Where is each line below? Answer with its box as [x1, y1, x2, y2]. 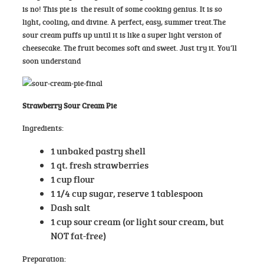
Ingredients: [22, 122, 64, 133]
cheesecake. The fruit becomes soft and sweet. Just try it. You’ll [22, 42, 237, 53]
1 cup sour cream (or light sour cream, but [50, 214, 224, 227]
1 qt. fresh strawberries [50, 158, 148, 171]
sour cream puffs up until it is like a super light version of [22, 29, 222, 40]
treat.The [194, 16, 226, 27]
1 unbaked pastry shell [50, 144, 146, 157]
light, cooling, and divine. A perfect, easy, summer [22, 16, 194, 27]
